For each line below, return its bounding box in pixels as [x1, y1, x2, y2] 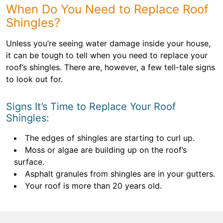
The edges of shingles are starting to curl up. [25, 133, 195, 143]
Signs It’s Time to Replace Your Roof [6, 101, 176, 112]
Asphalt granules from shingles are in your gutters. [25, 169, 215, 179]
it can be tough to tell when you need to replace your [6, 50, 208, 60]
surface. [14, 157, 44, 167]
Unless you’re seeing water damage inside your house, [6, 38, 211, 48]
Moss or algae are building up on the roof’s [25, 145, 187, 155]
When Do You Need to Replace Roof [6, 2, 209, 16]
